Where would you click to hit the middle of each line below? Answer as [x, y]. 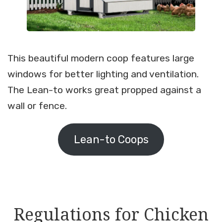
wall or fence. [37, 106]
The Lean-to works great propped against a [104, 90]
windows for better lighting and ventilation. [103, 74]
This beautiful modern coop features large [101, 58]
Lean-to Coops [111, 139]
